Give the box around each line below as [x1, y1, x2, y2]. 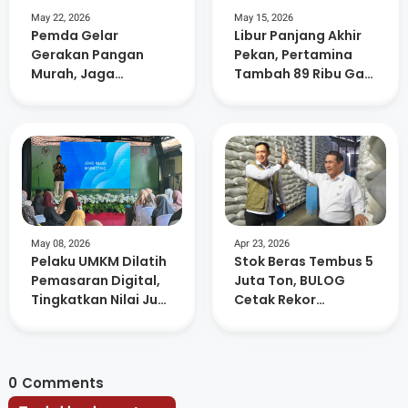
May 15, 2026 [234, 11, 294, 24]
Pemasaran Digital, [30, 271, 160, 291]
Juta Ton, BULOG [234, 271, 346, 291]
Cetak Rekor [234, 291, 317, 310]
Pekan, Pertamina [234, 45, 353, 64]
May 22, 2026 [30, 11, 90, 24]
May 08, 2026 [30, 238, 90, 250]
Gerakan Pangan [30, 45, 144, 64]
